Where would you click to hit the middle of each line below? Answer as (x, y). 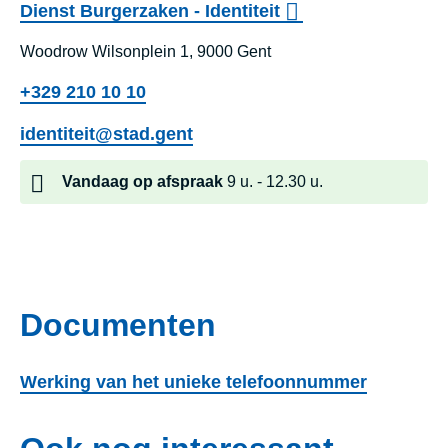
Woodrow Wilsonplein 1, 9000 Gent (145, 52)
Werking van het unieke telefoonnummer (193, 382)
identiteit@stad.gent (106, 134)
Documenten (118, 325)
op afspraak (180, 182)
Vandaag (95, 182)
